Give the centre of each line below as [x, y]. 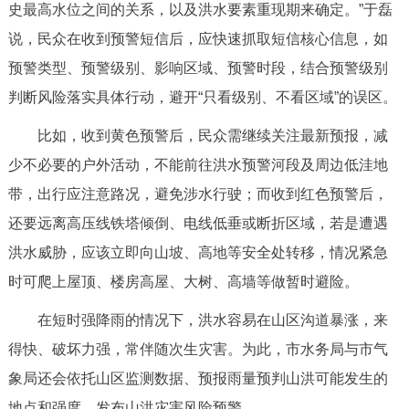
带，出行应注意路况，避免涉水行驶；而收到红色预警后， [198, 194]
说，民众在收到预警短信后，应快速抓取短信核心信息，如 [198, 38]
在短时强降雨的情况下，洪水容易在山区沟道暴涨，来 [212, 320]
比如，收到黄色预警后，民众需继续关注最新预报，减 [212, 135]
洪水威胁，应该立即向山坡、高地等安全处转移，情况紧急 [198, 252]
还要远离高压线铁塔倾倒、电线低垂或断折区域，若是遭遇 [198, 223]
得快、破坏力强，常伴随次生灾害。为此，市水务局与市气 [198, 349]
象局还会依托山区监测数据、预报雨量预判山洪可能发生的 [198, 378]
